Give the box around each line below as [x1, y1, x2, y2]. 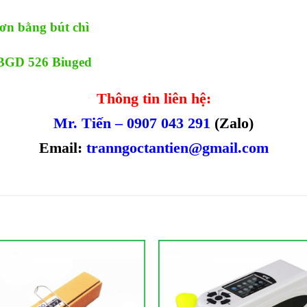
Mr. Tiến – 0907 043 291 [53, 114, 210, 132]
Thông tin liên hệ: [96, 90, 211, 108]
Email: [38, 139, 86, 157]
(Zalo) [210, 114, 254, 132]
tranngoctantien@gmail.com [86, 139, 269, 157]
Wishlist [106, 283, 135, 291]
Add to [108, 273, 133, 282]
